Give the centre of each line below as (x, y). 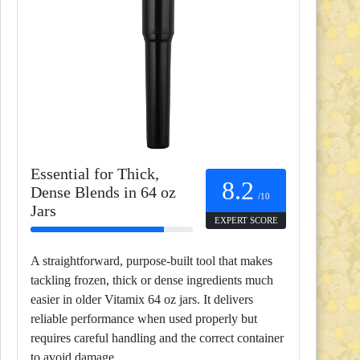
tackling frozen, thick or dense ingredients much (152, 280)
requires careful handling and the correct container (157, 338)
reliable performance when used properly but (144, 319)
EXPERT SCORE (246, 220)
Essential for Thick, (95, 174)
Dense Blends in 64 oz (103, 192)
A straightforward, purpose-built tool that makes (151, 261)
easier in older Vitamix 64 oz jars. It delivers (142, 300)
